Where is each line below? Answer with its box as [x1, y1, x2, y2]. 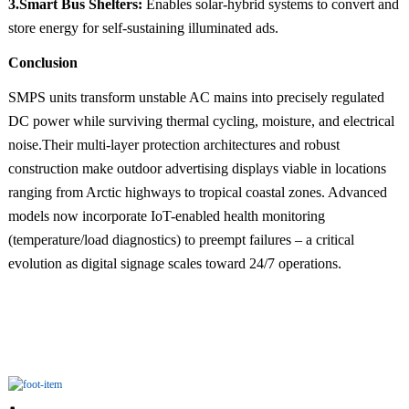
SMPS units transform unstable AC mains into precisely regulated [7, 89, 384, 106]
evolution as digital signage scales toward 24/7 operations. [7, 256, 341, 272]
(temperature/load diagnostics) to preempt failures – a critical [7, 232, 354, 248]
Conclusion [7, 55, 78, 71]
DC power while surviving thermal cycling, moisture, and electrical [7, 113, 394, 130]
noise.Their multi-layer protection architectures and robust [7, 137, 340, 153]
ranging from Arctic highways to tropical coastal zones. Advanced [7, 184, 387, 201]
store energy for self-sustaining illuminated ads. [7, 20, 278, 37]
